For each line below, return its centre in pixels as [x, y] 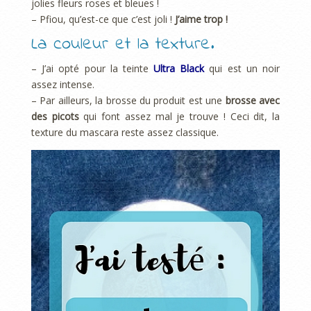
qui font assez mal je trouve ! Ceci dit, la [179, 116]
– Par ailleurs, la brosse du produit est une [128, 100]
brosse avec [253, 100]
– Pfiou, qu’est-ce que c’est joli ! [103, 19]
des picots [55, 116]
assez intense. [63, 84]
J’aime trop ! [201, 19]
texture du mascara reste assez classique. [125, 132]
